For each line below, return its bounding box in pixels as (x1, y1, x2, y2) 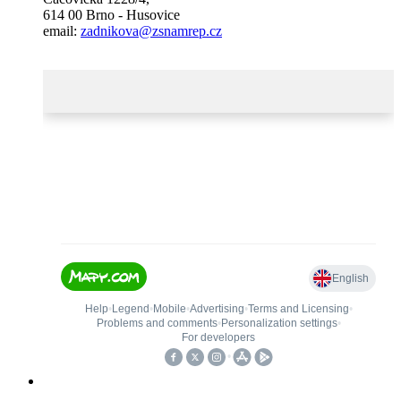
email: (43, 22, 81, 38)
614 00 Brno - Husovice (43, 6, 180, 22)
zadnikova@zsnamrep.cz (81, 22, 222, 38)
